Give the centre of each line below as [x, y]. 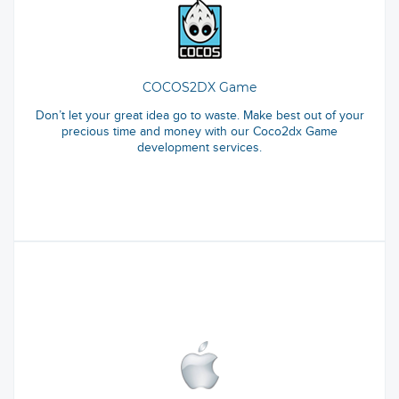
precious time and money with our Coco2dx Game [199, 132]
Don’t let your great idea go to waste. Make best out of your [199, 116]
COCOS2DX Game [199, 88]
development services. [199, 148]
